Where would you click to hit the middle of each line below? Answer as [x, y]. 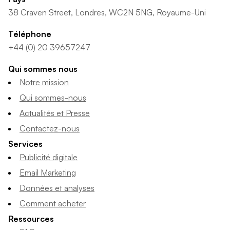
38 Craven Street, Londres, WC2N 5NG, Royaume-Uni [107, 12]
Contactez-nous [50, 128]
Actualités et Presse [55, 113]
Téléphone [30, 34]
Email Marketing [48, 172]
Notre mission [44, 82]
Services [25, 144]
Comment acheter [53, 203]
